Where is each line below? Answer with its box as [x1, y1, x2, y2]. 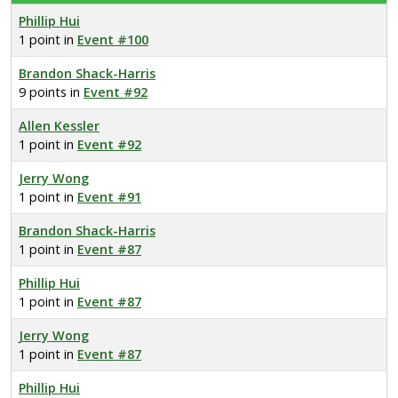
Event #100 [77, 31, 148, 48]
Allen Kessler [19, 117, 99, 134]
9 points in [19, 84, 84, 100]
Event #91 [77, 188, 141, 205]
